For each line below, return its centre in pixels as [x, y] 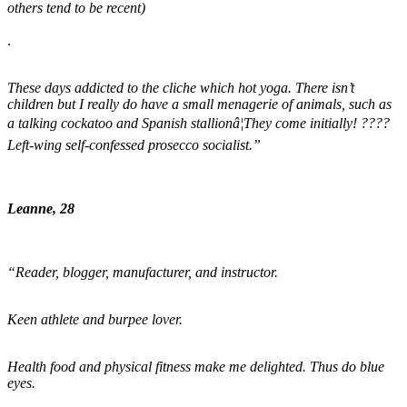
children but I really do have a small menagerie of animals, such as [199, 104]
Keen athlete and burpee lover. [95, 320]
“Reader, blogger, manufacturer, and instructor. [143, 273]
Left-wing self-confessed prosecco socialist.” [134, 145]
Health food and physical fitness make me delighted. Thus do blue [196, 367]
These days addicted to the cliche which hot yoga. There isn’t [181, 88]
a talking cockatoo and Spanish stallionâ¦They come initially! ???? [199, 124]
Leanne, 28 [41, 209]
